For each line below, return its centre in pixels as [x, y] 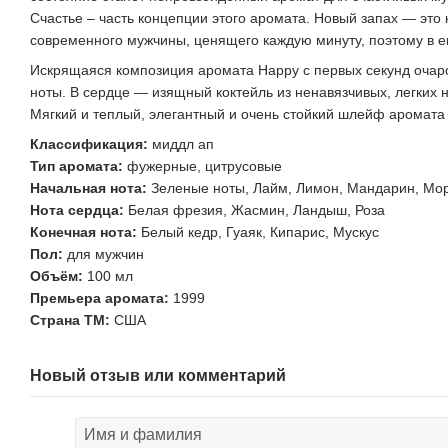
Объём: [56, 276]
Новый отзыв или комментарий [158, 376]
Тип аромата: [76, 166]
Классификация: [89, 144]
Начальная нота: [88, 188]
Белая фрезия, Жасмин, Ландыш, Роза [254, 210]
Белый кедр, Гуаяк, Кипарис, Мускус [258, 232]
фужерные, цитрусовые [202, 166]
